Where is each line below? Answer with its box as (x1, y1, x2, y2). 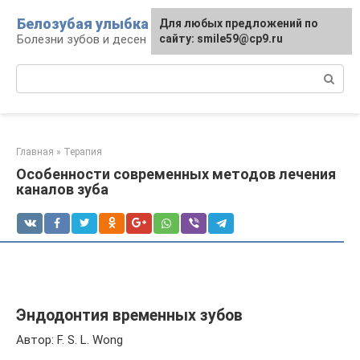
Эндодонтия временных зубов (16, 306, 243, 325)
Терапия (63, 146, 102, 157)
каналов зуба (16, 181, 108, 198)
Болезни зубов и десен (17, 32, 146, 47)
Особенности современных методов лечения (16, 166, 336, 182)
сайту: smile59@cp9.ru (159, 32, 283, 45)
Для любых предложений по (159, 17, 318, 30)
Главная (16, 146, 54, 157)
